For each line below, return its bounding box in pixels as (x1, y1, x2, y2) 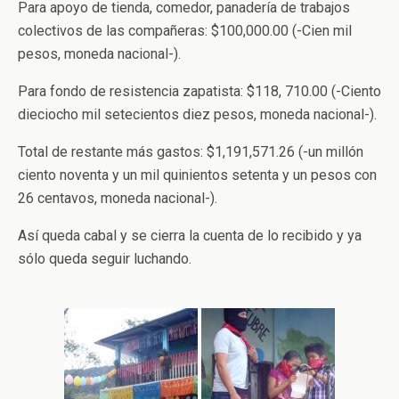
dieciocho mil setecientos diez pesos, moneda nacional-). (18, 106, 377, 123)
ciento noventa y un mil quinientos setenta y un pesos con (18, 167, 377, 183)
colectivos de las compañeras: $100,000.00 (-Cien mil (18, 22, 352, 39)
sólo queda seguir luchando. (18, 250, 191, 267)
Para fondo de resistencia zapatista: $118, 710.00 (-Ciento (18, 83, 381, 100)
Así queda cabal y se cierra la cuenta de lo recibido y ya (18, 227, 362, 244)
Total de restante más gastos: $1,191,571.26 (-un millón (18, 143, 363, 160)
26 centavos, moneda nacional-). (18, 190, 217, 207)
